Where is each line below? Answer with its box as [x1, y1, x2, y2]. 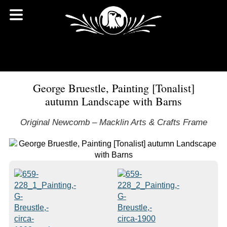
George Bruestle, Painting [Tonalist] [32, 81, 195, 95]
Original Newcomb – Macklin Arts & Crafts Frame [20, 118, 207, 127]
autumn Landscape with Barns [45, 94, 182, 108]
